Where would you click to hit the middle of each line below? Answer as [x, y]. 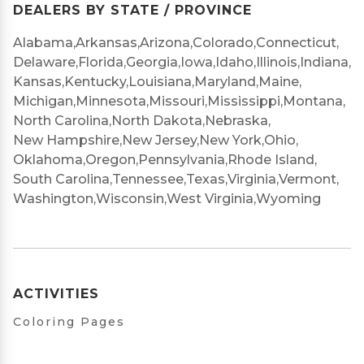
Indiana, [325, 62]
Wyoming [288, 199]
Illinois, [278, 62]
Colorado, [224, 43]
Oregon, [112, 160]
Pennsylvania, [183, 160]
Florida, [102, 62]
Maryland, [226, 82]
